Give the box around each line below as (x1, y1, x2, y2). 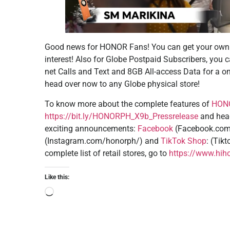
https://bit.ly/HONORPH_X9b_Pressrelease (45, 111, 198, 121)
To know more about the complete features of (45, 99, 212, 109)
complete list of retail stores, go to (45, 148, 169, 158)
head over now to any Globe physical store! (45, 79, 200, 89)
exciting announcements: (45, 123, 138, 133)
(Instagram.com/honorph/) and (45, 136, 161, 146)
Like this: (45, 173, 69, 181)
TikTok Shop (161, 136, 206, 146)
